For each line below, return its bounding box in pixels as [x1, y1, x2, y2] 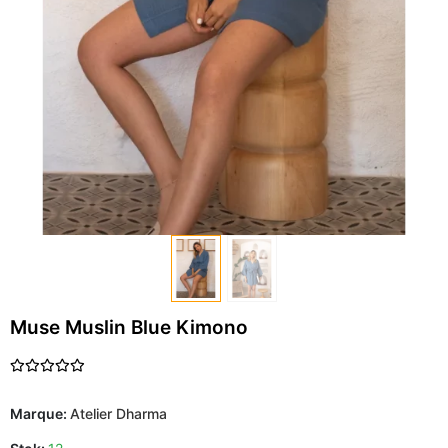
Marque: [10, 404, 70, 422]
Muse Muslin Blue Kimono [10, 315, 248, 339]
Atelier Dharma [70, 404, 167, 422]
